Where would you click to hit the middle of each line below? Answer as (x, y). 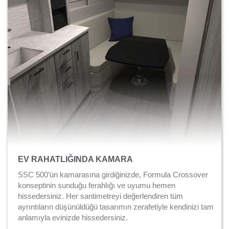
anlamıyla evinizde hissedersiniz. (73, 218)
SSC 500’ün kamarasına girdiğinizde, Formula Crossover (113, 175)
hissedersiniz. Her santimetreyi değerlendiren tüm (100, 196)
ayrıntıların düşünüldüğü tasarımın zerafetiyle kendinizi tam (116, 207)
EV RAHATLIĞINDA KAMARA (75, 159)
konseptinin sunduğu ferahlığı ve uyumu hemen (97, 186)
